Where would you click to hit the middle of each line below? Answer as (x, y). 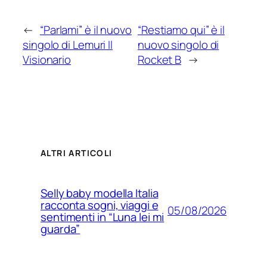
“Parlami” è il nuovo (86, 30)
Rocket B (159, 60)
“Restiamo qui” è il (181, 30)
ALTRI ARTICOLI (77, 153)
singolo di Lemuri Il (68, 45)
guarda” (60, 229)
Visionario (47, 60)
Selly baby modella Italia (100, 193)
